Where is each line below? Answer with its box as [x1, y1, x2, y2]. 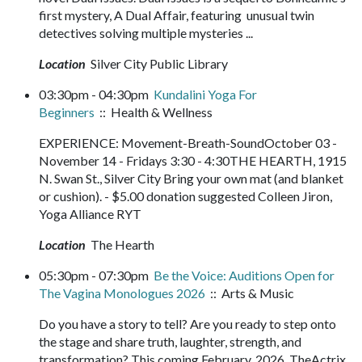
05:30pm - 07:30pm [39, 267, 154, 283]
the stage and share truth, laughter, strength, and [39, 333, 301, 349]
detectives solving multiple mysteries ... [39, 24, 260, 40]
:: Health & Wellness [95, 103, 213, 120]
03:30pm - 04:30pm [39, 86, 154, 102]
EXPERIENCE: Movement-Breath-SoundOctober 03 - [39, 134, 337, 150]
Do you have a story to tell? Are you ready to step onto [39, 315, 336, 331]
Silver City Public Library [88, 55, 228, 71]
